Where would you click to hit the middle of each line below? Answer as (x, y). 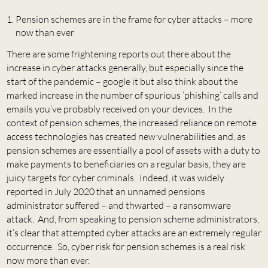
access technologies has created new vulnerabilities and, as (126, 136)
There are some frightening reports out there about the (118, 54)
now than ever (45, 32)
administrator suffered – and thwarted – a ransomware (118, 205)
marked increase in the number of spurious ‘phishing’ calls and (132, 95)
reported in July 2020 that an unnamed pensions (106, 191)
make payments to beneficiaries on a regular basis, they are (126, 164)
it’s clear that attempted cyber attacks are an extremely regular (134, 232)
